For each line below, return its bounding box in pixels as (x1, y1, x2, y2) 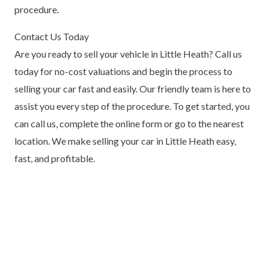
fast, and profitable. (14, 152, 95, 164)
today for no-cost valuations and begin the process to (14, 65, 232, 77)
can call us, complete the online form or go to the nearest (14, 117, 244, 129)
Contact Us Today (14, 30, 89, 42)
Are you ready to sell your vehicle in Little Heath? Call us (14, 47, 242, 59)
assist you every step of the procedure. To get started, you (14, 100, 250, 112)
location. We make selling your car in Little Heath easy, (14, 134, 236, 147)
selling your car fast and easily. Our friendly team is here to (14, 82, 251, 94)
